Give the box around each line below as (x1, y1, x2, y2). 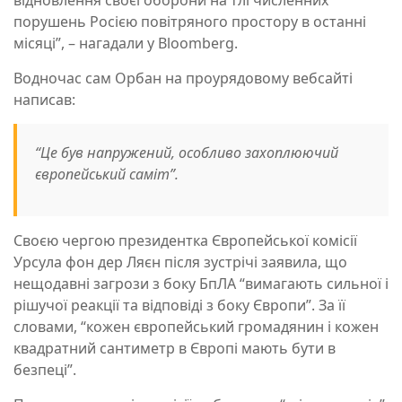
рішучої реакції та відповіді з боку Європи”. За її (13, 295, 345, 316)
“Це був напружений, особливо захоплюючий (35, 143, 338, 163)
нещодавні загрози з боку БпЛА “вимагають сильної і (13, 274, 389, 294)
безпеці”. (13, 360, 76, 380)
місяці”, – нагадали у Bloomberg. (13, 33, 238, 54)
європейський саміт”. (35, 164, 179, 185)
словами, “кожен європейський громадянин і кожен (13, 317, 379, 337)
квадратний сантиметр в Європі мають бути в (13, 338, 336, 359)
